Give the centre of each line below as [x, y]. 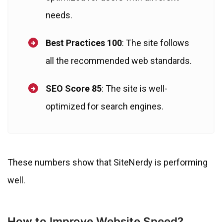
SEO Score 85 [74, 88]
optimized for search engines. [105, 106]
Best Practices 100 [84, 43]
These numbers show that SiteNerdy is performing [108, 162]
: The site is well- [135, 88]
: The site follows [156, 43]
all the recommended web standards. [119, 60]
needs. [59, 15]
